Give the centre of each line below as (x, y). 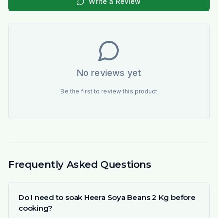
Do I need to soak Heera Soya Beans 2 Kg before (107, 198)
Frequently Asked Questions (80, 165)
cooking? (36, 208)
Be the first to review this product (109, 91)
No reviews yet (109, 73)
